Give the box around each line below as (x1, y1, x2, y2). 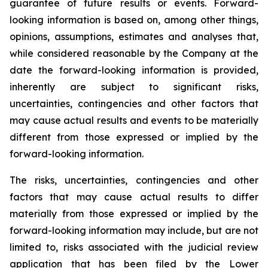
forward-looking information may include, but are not (10, 224, 258, 236)
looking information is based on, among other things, (10, 14, 258, 26)
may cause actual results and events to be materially (10, 114, 258, 126)
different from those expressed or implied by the (10, 131, 258, 143)
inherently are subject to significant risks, (10, 81, 258, 93)
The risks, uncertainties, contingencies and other (10, 174, 258, 186)
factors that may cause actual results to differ (10, 191, 258, 203)
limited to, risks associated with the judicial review (10, 241, 258, 253)
